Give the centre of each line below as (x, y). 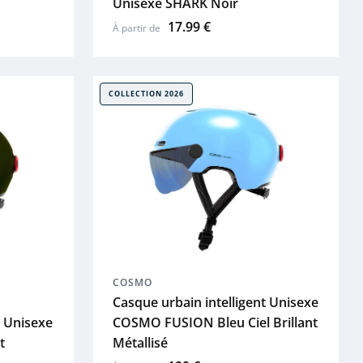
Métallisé (140, 343)
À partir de (137, 28)
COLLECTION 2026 (146, 94)
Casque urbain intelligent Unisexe (215, 303)
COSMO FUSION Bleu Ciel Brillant (215, 323)
